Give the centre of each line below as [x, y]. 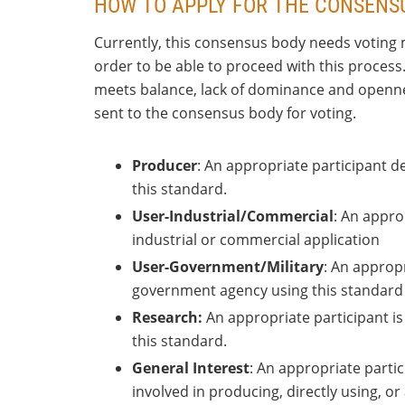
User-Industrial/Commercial [233, 216]
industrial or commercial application [256, 240]
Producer [165, 165]
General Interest [191, 368]
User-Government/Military [228, 267]
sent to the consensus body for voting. [225, 113]
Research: [167, 317]
